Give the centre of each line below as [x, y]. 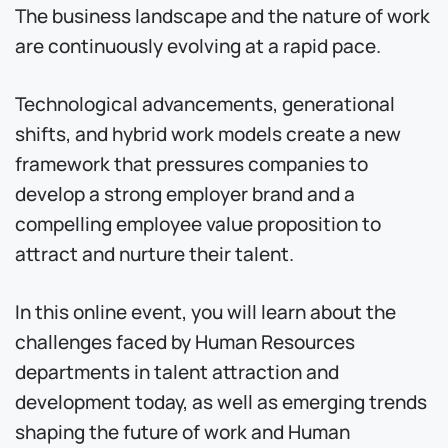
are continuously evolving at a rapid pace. [198, 44]
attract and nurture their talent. [154, 252]
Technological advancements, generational [205, 102]
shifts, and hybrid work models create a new [208, 132]
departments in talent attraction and [177, 370]
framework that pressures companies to [191, 162]
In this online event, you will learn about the [205, 310]
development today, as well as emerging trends [221, 400]
